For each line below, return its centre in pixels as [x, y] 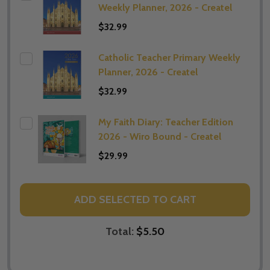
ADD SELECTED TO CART [135, 200]
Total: [121, 231]
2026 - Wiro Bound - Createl [160, 136]
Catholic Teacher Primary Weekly [169, 57]
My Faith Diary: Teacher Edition [166, 122]
